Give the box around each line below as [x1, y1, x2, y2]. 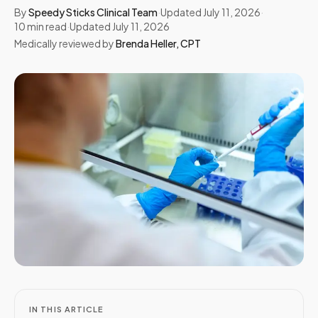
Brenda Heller [116, 37, 176, 50]
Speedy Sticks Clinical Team [28, 6, 158, 18]
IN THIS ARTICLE [29, 305, 104, 314]
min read [26, 20, 67, 33]
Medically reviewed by [14, 37, 114, 50]
